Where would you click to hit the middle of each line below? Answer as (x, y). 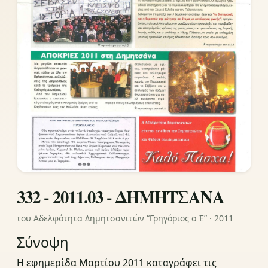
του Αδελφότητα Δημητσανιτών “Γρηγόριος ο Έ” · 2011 (125, 218)
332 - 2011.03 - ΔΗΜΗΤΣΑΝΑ (121, 197)
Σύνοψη (43, 243)
